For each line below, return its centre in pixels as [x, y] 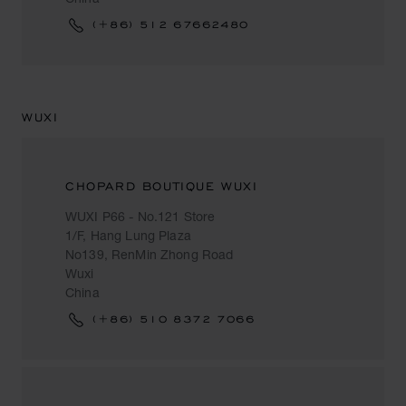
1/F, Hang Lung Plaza [128, 235]
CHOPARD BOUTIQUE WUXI [162, 186]
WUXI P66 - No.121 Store [140, 216]
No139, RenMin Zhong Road [150, 254]
